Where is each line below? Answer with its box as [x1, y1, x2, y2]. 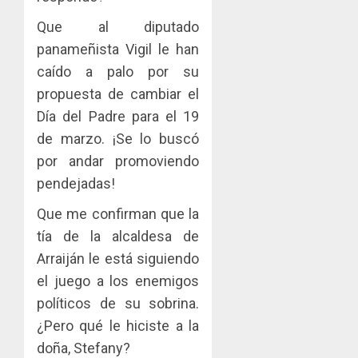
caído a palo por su [37, 62, 200, 80]
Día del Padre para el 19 [37, 107, 200, 125]
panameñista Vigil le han [37, 40, 200, 58]
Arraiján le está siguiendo [37, 249, 200, 267]
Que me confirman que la [37, 205, 200, 222]
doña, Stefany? [37, 339, 130, 356]
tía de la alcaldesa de [37, 227, 200, 245]
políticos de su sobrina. [37, 294, 200, 312]
